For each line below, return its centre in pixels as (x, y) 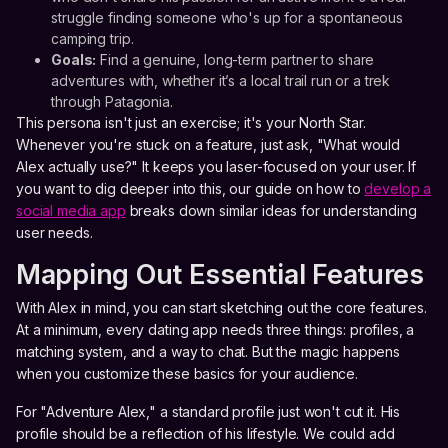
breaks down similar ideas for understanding (271, 211)
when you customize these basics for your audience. (187, 374)
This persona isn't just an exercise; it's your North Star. (191, 123)
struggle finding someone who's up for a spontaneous (227, 18)
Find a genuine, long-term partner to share (235, 60)
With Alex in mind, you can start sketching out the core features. (221, 308)
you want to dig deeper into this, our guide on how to (190, 189)
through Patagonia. (112, 102)
